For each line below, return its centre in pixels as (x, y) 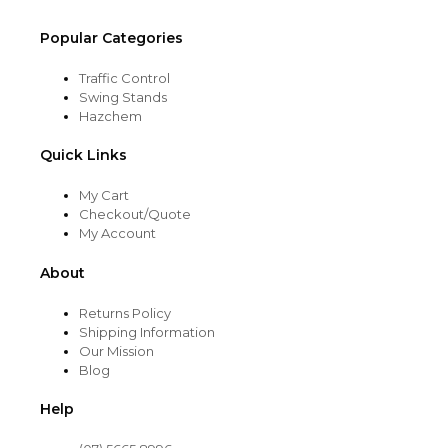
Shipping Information (147, 331)
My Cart (104, 195)
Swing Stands (123, 96)
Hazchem (110, 115)
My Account (117, 233)
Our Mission (116, 350)
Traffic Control (124, 77)
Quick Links (83, 155)
